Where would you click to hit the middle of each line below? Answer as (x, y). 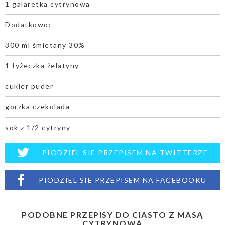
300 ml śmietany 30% (45, 45)
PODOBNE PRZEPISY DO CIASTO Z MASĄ (113, 215)
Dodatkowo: (28, 25)
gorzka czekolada (37, 107)
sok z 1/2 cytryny (38, 128)
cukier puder (29, 86)
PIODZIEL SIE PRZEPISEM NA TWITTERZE (125, 153)
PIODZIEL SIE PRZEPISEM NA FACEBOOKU (123, 180)
